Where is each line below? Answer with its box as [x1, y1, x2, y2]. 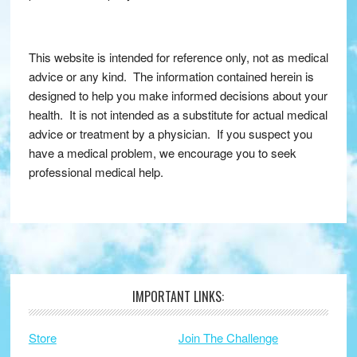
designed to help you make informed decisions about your [28, 87, 328, 104]
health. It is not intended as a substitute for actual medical [28, 106, 328, 124]
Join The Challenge [178, 329, 278, 347]
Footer [27, 289, 112, 324]
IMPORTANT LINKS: [132, 287, 225, 307]
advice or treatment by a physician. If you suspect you [28, 125, 312, 143]
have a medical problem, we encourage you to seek [28, 144, 296, 162]
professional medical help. [28, 163, 163, 181]
